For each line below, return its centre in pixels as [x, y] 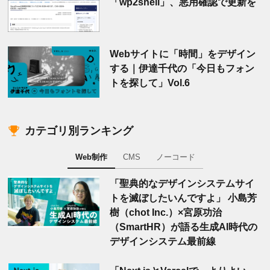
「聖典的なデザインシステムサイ [182, 184]
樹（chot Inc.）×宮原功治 [165, 212]
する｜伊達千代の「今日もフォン [182, 68]
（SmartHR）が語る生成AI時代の [183, 227]
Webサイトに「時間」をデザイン [182, 53]
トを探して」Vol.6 [149, 82]
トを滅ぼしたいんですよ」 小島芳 [183, 198]
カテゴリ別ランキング [79, 131]
